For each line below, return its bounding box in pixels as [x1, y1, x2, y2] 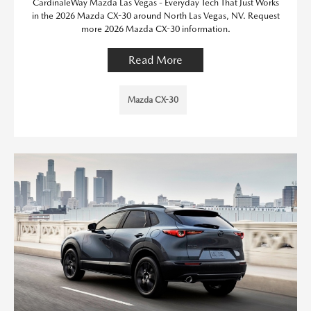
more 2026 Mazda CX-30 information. [81, 24, 230, 34]
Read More [128, 53, 183, 67]
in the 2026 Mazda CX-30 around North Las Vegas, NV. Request [31, 10, 280, 21]
